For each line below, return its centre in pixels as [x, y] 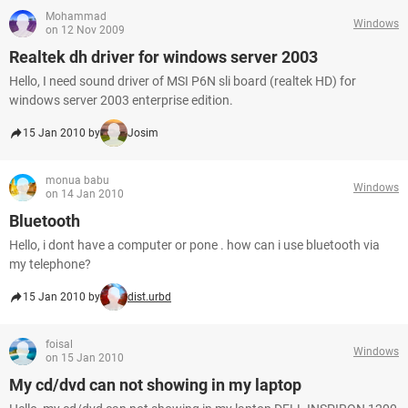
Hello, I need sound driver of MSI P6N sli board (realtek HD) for [183, 81]
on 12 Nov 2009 [85, 30]
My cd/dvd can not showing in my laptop [155, 385]
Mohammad [76, 16]
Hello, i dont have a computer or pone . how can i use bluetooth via [194, 245]
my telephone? [50, 264]
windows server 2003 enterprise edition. [121, 100]
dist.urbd [149, 297]
